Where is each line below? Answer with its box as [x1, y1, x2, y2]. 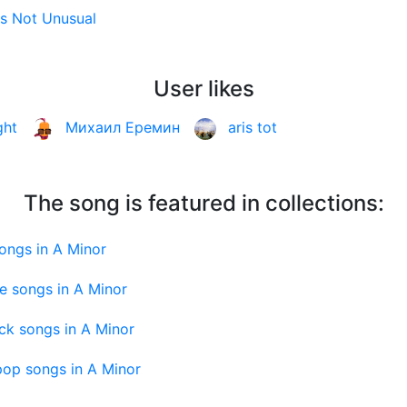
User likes [153, 75, 254, 103]
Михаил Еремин [65, 118, 180, 137]
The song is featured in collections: [23, 189, 384, 216]
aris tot [228, 118, 277, 137]
